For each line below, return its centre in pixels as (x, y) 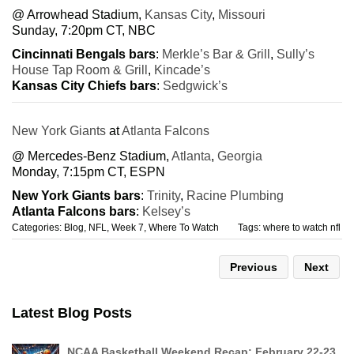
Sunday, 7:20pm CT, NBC (84, 30)
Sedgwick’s (195, 85)
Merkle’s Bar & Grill (216, 54)
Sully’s (296, 54)
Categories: (38, 227)
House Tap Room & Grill (80, 70)
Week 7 (128, 227)
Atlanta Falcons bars (74, 211)
